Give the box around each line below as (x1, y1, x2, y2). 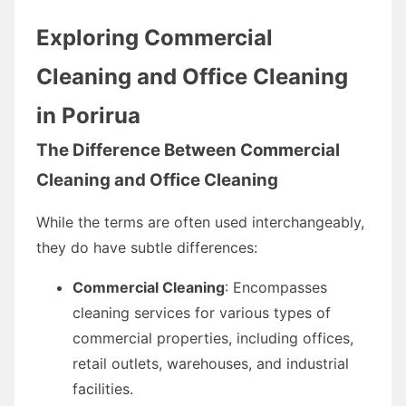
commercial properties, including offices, (72, 328, 353, 347)
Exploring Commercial (36, 24, 273, 51)
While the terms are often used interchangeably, (36, 212, 364, 231)
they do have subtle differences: (36, 237, 257, 256)
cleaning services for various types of (72, 303, 331, 322)
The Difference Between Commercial (36, 139, 340, 160)
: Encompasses (225, 277, 327, 296)
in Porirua (36, 101, 140, 129)
